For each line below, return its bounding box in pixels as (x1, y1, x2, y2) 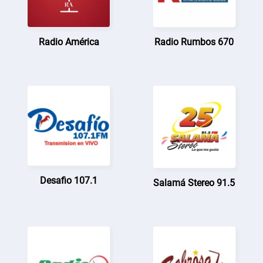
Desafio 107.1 (40, 174, 98, 186)
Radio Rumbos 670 (154, 36, 234, 48)
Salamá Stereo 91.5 (153, 177, 235, 188)
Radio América (38, 36, 99, 48)
